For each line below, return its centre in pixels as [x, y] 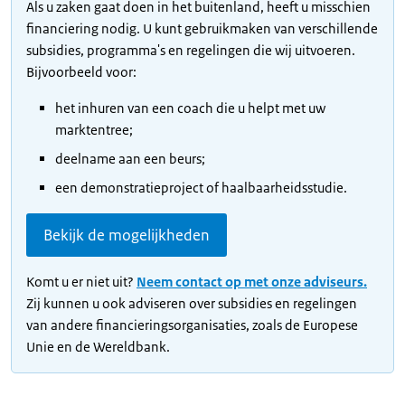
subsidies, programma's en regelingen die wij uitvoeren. [191, 50]
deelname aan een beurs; [130, 159]
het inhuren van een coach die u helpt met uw [190, 108]
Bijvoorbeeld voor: [83, 72]
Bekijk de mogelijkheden [127, 235]
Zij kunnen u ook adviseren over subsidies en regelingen [192, 303]
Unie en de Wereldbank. [98, 347]
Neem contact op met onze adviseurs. [252, 282]
